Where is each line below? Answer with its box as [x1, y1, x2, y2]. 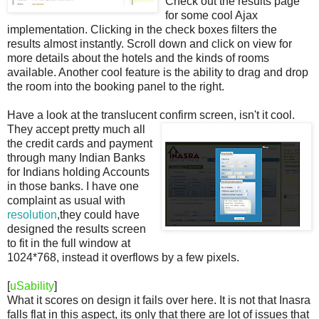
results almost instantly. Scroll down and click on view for [7, 37, 292, 50]
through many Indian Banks [7, 151, 145, 164]
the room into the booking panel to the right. [7, 80, 224, 93]
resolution [7, 208, 57, 221]
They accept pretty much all [7, 122, 145, 135]
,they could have [57, 208, 140, 221]
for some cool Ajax [165, 9, 258, 21]
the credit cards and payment [7, 137, 152, 150]
